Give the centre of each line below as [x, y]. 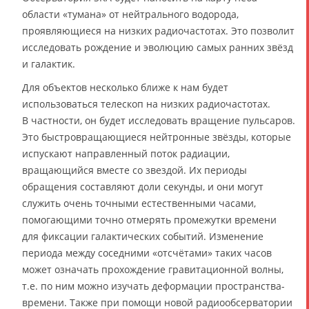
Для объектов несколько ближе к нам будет [125, 88]
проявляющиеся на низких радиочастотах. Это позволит [158, 31]
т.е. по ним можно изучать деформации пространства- [153, 286]
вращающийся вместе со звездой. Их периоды [134, 170]
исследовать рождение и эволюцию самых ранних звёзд [158, 48]
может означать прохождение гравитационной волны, [153, 270]
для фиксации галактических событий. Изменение [143, 237]
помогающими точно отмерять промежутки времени [149, 220]
